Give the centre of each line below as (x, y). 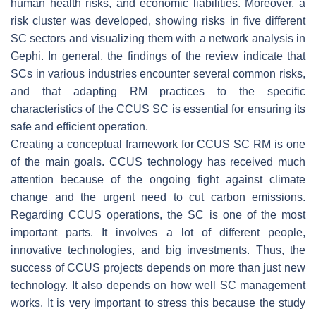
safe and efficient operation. (79, 126)
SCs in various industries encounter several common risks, (158, 73)
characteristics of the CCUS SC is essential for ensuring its (158, 109)
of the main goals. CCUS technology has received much (158, 162)
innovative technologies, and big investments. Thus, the (158, 250)
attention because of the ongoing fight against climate (158, 179)
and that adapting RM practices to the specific (158, 91)
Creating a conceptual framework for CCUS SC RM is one (158, 144)
